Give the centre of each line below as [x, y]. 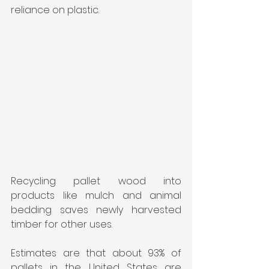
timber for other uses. [62, 224]
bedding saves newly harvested [96, 210]
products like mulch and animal [96, 195]
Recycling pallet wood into [96, 181]
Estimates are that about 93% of [96, 253]
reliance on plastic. [55, 10]
